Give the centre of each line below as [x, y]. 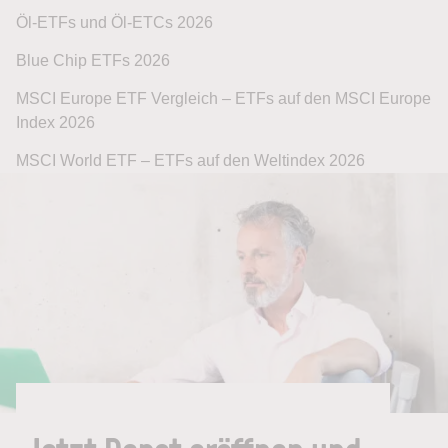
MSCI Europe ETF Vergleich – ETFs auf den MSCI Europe [223, 99]
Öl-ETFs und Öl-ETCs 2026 [114, 23]
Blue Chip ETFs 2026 [93, 61]
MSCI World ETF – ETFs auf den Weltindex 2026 [190, 161]
